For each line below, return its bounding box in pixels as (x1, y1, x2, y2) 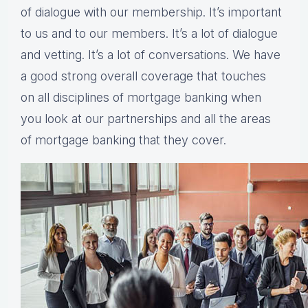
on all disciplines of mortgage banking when (21, 90, 261, 105)
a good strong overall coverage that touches (21, 69, 266, 84)
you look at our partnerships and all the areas (21, 111, 271, 126)
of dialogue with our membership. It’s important (21, 5, 282, 20)
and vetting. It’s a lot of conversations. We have (21, 47, 280, 63)
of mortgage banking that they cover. (21, 133, 226, 148)
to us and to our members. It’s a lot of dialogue (21, 26, 278, 41)
